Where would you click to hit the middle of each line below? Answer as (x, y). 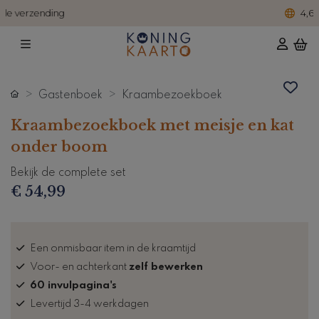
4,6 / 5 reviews (173, 13)
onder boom (59, 146)
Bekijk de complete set (68, 173)
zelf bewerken (166, 267)
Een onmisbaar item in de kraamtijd (113, 248)
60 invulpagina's (73, 285)
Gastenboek (70, 95)
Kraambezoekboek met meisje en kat (152, 125)
